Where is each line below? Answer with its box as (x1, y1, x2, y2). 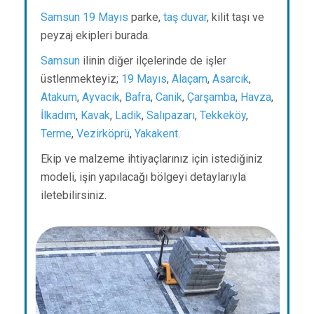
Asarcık (212, 72, 249, 86)
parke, (128, 11, 163, 25)
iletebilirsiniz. (41, 189, 112, 203)
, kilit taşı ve (207, 11, 264, 25)
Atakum (41, 90, 77, 104)
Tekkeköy (200, 109, 246, 123)
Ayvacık (82, 90, 120, 104)
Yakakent (135, 127, 178, 141)
